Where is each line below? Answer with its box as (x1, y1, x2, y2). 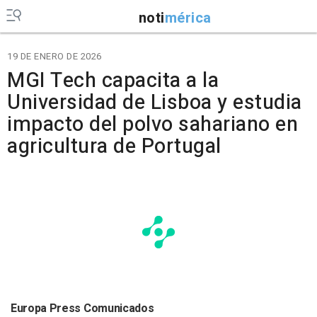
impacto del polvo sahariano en (7, 110, 298, 139)
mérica (164, 7, 212, 28)
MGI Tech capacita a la (7, 66, 219, 96)
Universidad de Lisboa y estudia (7, 88, 302, 117)
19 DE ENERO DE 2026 (7, 50, 102, 63)
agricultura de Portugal (7, 132, 221, 161)
